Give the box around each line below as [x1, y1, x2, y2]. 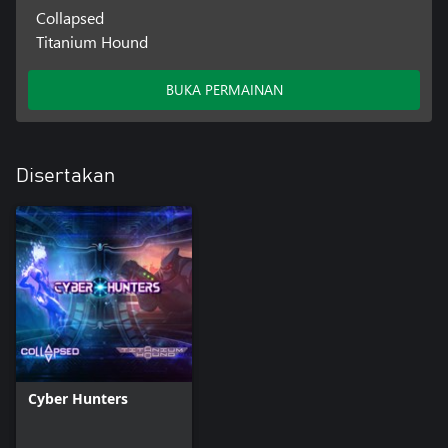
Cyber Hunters [28, 388, 128, 408]
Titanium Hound [35, 30, 148, 52]
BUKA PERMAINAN [165, 79, 283, 99]
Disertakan [16, 165, 115, 186]
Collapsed [35, 6, 104, 28]
